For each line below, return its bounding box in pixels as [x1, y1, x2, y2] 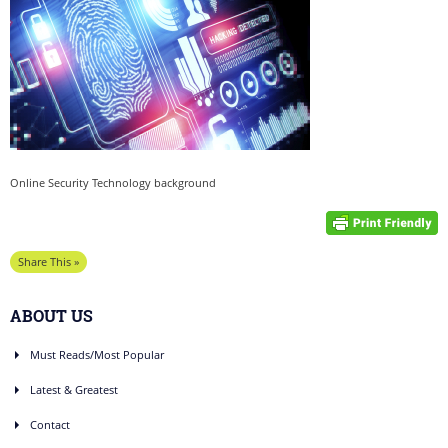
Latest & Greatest [30, 382, 118, 397]
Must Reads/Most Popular [30, 347, 164, 362]
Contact [30, 417, 70, 432]
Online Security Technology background [10, 175, 216, 190]
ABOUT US [10, 305, 93, 326]
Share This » [18, 254, 79, 269]
